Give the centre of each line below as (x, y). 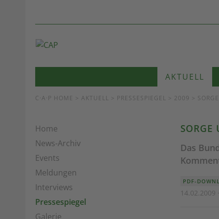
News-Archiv (58, 143)
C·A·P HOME (54, 98)
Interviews (54, 187)
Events (47, 158)
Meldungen (56, 173)
